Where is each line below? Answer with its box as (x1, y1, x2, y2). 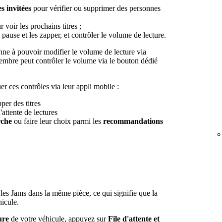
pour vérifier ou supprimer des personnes (31, 3, 161, 12)
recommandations (103, 116, 163, 125)
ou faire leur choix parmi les (12, 116, 103, 125)
